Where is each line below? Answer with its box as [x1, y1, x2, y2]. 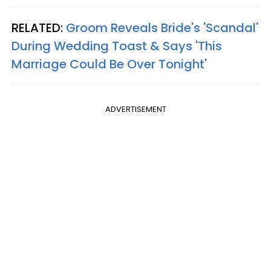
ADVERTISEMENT [105, 103, 166, 115]
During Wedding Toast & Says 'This [11, 37, 222, 54]
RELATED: [11, 19, 66, 36]
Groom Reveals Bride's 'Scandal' [66, 19, 258, 36]
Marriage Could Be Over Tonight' [11, 55, 207, 73]
